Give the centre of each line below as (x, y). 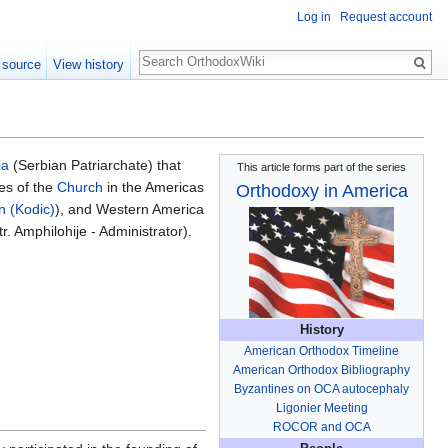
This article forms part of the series (321, 167)
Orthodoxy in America (321, 191)
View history (89, 64)
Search (171, 51)
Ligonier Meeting (321, 408)
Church (80, 187)
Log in (314, 17)
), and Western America (129, 209)
